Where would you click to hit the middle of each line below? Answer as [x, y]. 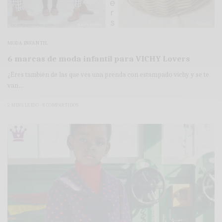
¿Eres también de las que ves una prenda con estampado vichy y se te [109, 74]
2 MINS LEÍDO [23, 105]
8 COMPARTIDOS [60, 105]
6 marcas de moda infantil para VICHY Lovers [99, 58]
